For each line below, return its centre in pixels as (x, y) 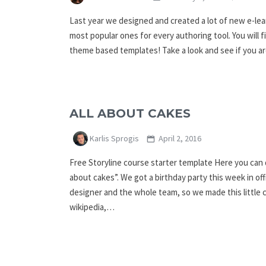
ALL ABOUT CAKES (130, 114)
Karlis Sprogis (113, 139)
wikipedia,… (92, 207)
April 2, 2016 (179, 139)
